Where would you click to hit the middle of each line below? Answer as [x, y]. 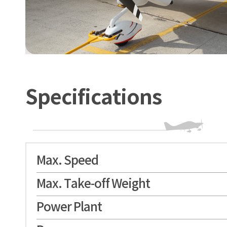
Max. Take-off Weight [93, 184]
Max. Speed [67, 161]
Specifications [93, 98]
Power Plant [69, 208]
